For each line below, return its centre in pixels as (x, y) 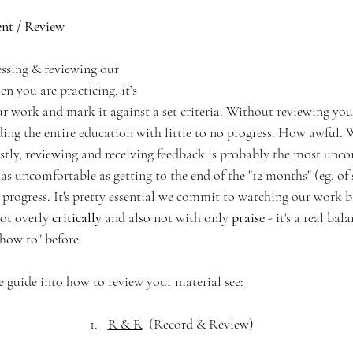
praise (247, 217)
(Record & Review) (198, 324)
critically (77, 217)
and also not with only (165, 217)
